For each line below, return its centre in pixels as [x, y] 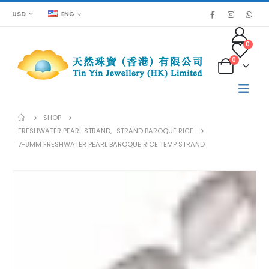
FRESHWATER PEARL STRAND [64, 131]
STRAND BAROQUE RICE [155, 131]
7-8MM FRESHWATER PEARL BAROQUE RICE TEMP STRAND [111, 144]
